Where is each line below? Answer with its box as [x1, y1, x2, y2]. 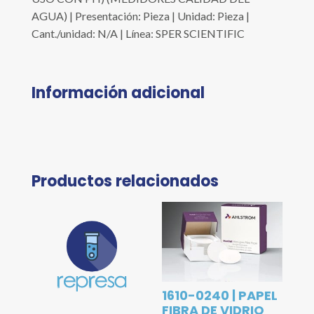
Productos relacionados [31, 170, 219, 193]
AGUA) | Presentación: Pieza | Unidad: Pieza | [31, 9, 250, 23]
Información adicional [31, 82, 205, 104]
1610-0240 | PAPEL [162, 287, 278, 305]
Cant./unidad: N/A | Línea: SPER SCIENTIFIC [31, 27, 245, 41]
